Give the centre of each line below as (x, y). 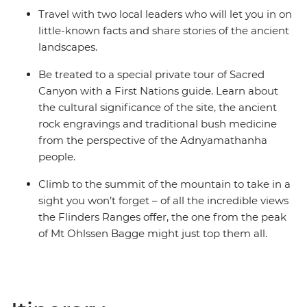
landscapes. (68, 47)
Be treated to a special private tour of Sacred (151, 75)
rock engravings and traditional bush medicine (158, 124)
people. (57, 157)
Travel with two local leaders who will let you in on (165, 14)
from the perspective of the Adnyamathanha (153, 140)
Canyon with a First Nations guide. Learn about (158, 91)
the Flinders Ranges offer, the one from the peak (162, 217)
